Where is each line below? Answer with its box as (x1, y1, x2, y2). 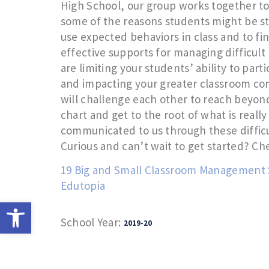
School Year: (60, 214, 121, 229)
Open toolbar (5, 196, 125, 219)
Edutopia (60, 178, 106, 193)
